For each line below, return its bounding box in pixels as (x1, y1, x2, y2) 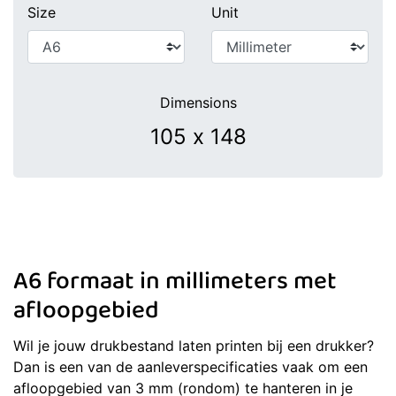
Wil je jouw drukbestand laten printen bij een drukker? (13, 337, 374, 354)
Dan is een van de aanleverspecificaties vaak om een (13, 358, 368, 376)
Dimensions (159, 94, 237, 111)
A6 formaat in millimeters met (13, 263, 337, 305)
